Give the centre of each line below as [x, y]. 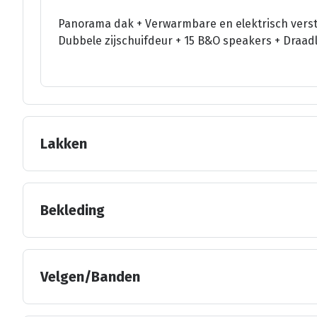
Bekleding [73, 210]
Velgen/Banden [90, 276]
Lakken [64, 143]
